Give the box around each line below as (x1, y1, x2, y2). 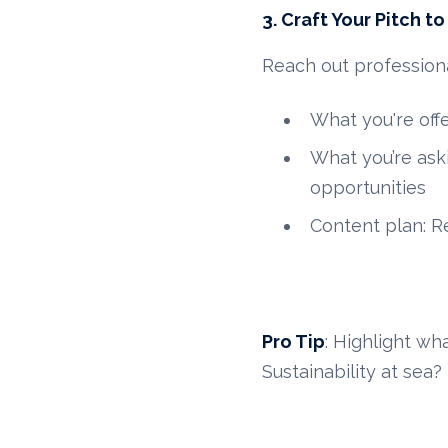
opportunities (310, 177, 427, 199)
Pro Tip (262, 331, 326, 353)
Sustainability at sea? (262, 361, 443, 383)
